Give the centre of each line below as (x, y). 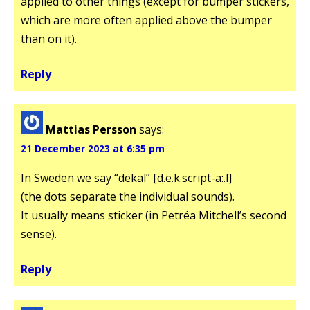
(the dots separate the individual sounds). (128, 196)
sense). (39, 234)
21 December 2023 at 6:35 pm (93, 148)
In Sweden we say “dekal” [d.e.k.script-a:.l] (126, 177)
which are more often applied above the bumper (146, 20)
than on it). (49, 38)
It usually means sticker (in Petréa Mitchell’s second (154, 215)
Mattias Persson (91, 129)
